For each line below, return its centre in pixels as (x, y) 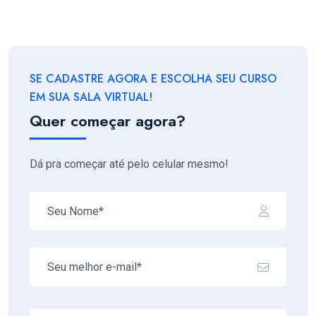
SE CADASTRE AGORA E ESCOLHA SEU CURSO (153, 78)
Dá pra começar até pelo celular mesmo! (129, 164)
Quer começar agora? (108, 120)
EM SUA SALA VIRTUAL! (91, 97)
